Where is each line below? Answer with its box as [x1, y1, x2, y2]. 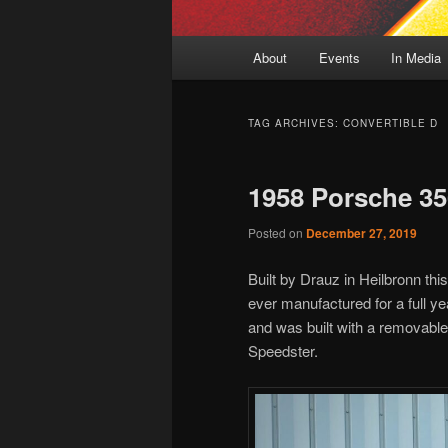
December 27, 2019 [306, 224, 417, 243]
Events [318, 48, 360, 68]
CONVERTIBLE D [343, 116, 438, 131]
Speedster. [248, 339, 318, 361]
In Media [391, 48, 442, 68]
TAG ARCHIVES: [248, 116, 343, 131]
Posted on [248, 224, 306, 242]
